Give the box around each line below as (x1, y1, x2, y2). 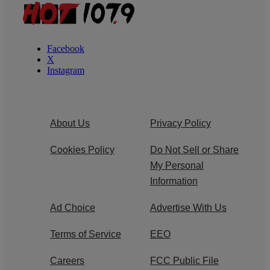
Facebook (47, 43, 84, 54)
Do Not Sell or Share (150, 145, 239, 155)
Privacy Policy (150, 118, 211, 129)
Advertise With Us (150, 202, 227, 213)
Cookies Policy (50, 145, 115, 155)
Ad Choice (50, 202, 95, 213)
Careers (50, 256, 84, 266)
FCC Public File (150, 256, 219, 266)
